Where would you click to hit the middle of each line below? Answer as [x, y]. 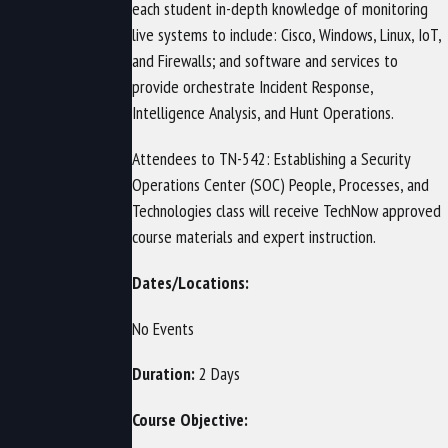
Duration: [166, 373]
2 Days [220, 373]
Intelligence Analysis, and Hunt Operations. [263, 112]
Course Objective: [190, 419]
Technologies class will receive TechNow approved [287, 210]
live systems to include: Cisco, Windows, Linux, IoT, [287, 34]
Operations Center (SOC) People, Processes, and [281, 184]
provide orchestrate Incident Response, [253, 86]
